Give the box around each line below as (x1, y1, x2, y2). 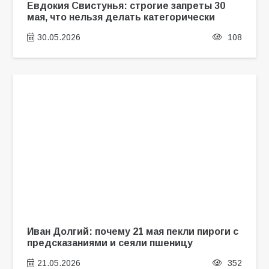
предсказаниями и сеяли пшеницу (26, 237, 193, 248)
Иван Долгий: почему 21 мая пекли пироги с (26, 225, 238, 237)
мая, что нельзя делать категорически (26, 11, 215, 22)
